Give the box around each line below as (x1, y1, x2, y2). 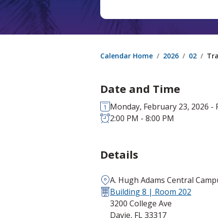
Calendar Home (100, 51, 153, 60)
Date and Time (100, 81, 180, 96)
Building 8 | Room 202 (110, 186, 191, 198)
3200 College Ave (110, 198, 172, 209)
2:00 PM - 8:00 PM (110, 112, 174, 124)
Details (100, 146, 138, 162)
